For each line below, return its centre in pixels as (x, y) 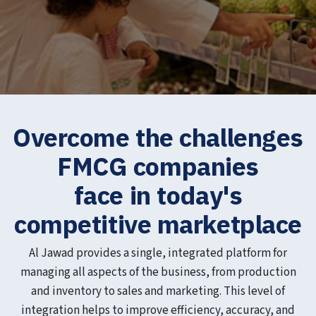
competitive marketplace (158, 224)
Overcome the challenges (158, 137)
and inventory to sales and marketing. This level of (158, 291)
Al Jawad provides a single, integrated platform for (158, 253)
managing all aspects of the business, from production (158, 272)
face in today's (158, 195)
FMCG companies (158, 166)
